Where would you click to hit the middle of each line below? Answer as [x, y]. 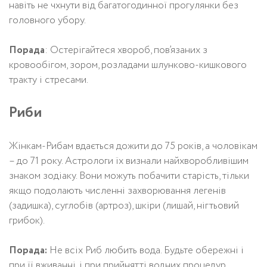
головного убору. [47, 20]
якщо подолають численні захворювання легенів [117, 191]
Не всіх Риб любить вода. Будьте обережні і [145, 250]
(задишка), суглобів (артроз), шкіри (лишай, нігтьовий [124, 206]
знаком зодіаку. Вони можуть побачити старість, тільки [129, 176]
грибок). [27, 221]
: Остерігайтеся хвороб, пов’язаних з [126, 50]
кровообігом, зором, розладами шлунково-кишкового [128, 65]
